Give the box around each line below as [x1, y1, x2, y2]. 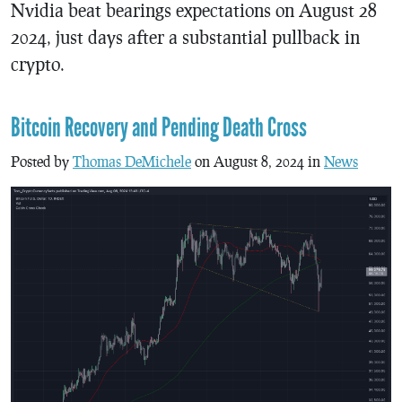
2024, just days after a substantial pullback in [11, 26, 360, 48]
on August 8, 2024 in [191, 153, 324, 170]
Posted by [11, 153, 73, 170]
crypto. [11, 53, 65, 74]
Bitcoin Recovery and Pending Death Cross [11, 112, 307, 144]
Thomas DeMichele [73, 153, 191, 170]
